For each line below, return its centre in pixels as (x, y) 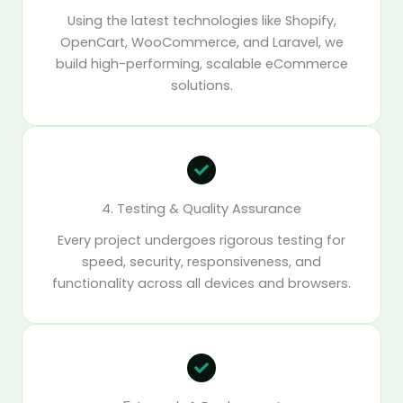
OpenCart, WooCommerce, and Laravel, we (201, 43)
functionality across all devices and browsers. (201, 284)
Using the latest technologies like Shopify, (201, 21)
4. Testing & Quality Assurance (201, 209)
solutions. (201, 86)
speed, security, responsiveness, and (201, 262)
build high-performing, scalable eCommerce (201, 64)
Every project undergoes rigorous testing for (201, 241)
